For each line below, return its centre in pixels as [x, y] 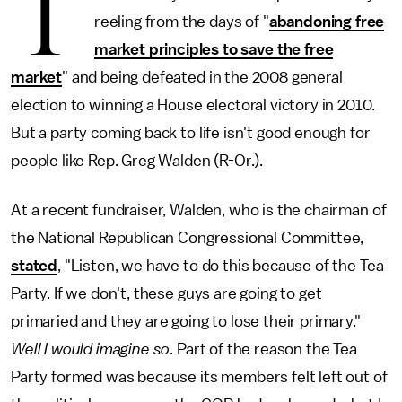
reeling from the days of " [181, 22]
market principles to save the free [214, 49]
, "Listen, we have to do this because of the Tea [221, 266]
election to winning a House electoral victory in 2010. [193, 105]
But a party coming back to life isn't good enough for [191, 133]
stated [35, 266]
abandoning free [327, 22]
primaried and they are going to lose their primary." [186, 321]
